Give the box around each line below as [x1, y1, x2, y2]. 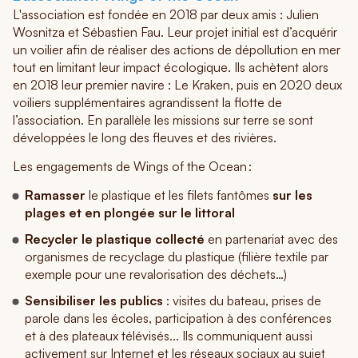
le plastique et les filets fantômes [86, 186, 272, 203]
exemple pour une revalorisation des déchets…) [25, 265, 287, 282]
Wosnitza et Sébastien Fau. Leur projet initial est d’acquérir [13, 24, 337, 41]
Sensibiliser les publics [25, 292, 163, 308]
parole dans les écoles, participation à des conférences [25, 309, 332, 326]
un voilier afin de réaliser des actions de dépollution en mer [13, 42, 340, 58]
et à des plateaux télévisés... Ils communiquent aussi [25, 327, 312, 344]
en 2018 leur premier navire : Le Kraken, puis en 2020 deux [13, 77, 342, 93]
